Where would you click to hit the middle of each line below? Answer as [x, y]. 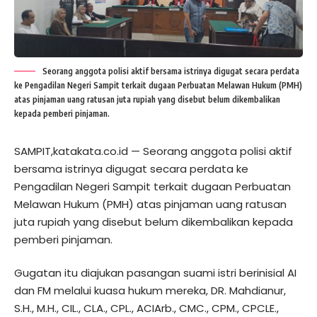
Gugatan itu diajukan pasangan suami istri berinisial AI [155, 273]
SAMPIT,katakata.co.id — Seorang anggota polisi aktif [153, 151]
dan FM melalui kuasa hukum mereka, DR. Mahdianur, [150, 291]
